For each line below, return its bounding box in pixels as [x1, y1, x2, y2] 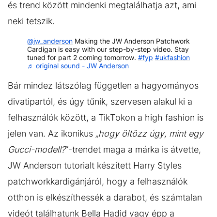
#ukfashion [155, 53, 190, 62]
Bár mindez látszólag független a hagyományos [8, 80, 199, 91]
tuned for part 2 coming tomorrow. [27, 53, 138, 62]
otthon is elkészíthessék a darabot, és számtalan [8, 192, 202, 202]
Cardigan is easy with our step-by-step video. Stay [27, 45, 189, 53]
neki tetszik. [8, 15, 55, 26]
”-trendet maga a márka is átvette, [65, 144, 201, 155]
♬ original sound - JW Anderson [27, 61, 129, 70]
